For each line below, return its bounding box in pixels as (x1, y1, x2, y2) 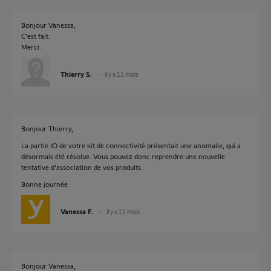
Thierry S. (60, 70, 91, 78)
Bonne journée (21, 180, 68, 188)
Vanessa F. (60, 207, 93, 215)
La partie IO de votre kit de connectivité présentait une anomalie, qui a (21, 141, 241, 149)
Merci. (21, 42, 41, 51)
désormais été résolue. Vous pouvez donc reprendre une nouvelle (21, 152, 225, 160)
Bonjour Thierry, (21, 124, 73, 132)
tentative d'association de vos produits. (21, 163, 143, 171)
